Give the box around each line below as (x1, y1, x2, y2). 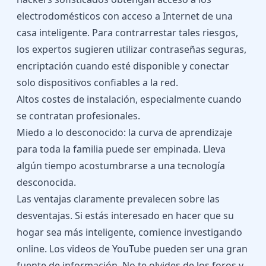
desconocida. (17, 176, 76, 189)
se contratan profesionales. (17, 109, 140, 122)
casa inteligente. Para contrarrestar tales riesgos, (17, 26, 238, 39)
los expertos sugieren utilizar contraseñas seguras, (17, 43, 246, 56)
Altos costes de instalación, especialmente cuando (17, 93, 242, 106)
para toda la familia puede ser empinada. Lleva (17, 142, 226, 156)
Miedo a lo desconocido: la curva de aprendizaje (17, 126, 232, 139)
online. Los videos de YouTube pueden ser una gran (17, 242, 248, 255)
